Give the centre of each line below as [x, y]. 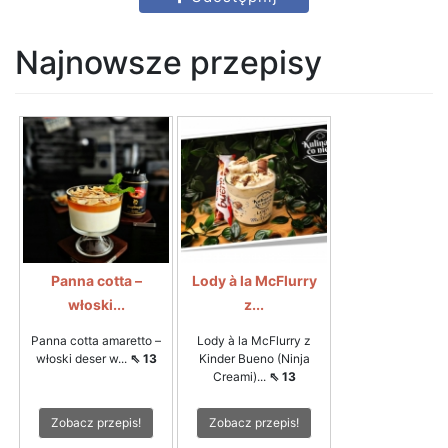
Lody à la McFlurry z [254, 340]
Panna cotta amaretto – [96, 340]
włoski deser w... [82, 358]
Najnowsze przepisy [168, 62]
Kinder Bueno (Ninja [254, 358]
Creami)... [240, 376]
